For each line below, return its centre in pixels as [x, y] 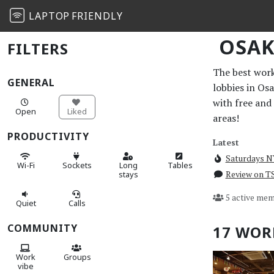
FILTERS [38, 48]
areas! [226, 118]
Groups [77, 257]
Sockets [77, 165]
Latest [226, 142]
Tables [180, 165]
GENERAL [31, 82]
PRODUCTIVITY [48, 137]
